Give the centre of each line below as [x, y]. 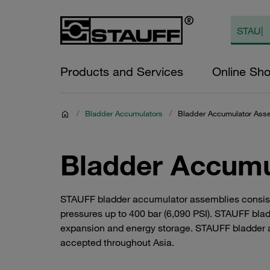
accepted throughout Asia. [117, 242]
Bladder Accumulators [124, 113]
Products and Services [122, 72]
